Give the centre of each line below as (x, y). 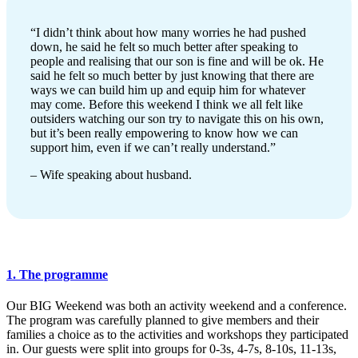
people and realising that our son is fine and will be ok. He (177, 61)
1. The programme (57, 275)
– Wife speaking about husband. (111, 174)
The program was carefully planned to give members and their (163, 320)
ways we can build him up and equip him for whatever (168, 89)
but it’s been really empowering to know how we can (164, 133)
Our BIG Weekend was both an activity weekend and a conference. (177, 306)
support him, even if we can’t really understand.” (153, 147)
